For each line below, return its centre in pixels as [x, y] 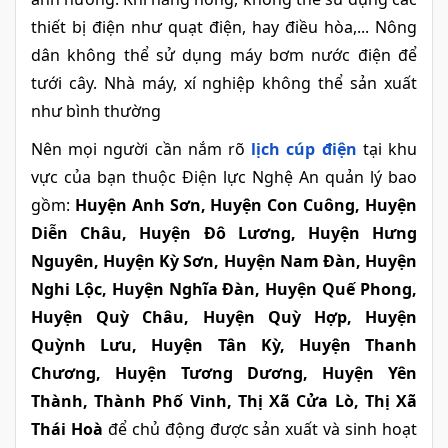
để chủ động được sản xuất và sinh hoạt [260, 429]
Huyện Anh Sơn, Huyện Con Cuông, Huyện [243, 205]
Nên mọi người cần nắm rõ [138, 149]
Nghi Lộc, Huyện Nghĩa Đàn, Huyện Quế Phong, [224, 289]
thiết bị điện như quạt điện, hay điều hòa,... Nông [224, 27]
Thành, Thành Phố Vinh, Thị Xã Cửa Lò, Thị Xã [224, 401]
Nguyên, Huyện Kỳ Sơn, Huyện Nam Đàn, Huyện [224, 261]
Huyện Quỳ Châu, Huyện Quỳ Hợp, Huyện [224, 317]
